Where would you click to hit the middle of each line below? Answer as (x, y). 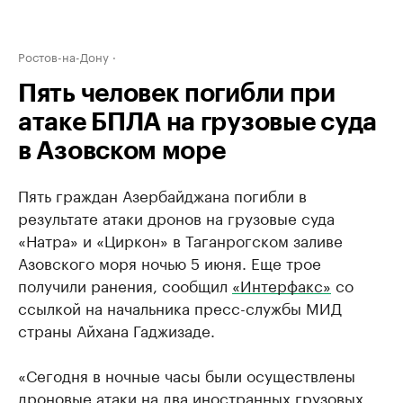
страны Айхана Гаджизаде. (116, 329)
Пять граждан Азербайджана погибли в (162, 194)
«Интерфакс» (282, 284)
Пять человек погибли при (177, 94)
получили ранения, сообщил (125, 284)
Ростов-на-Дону (63, 56)
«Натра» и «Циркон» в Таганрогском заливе (180, 239)
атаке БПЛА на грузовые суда (197, 122)
